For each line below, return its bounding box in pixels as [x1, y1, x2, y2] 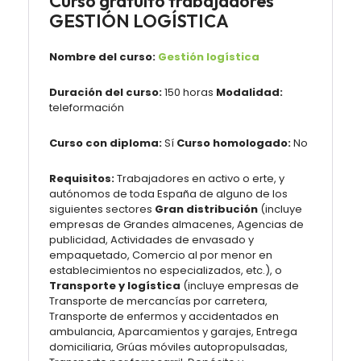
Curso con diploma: [49, 135, 162, 151]
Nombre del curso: [49, 49, 156, 64]
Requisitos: [49, 171, 117, 186]
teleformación [49, 100, 124, 115]
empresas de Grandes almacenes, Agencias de [49, 217, 304, 232]
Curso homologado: [176, 135, 291, 151]
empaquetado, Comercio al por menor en [49, 247, 272, 263]
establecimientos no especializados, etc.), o [49, 263, 282, 278]
